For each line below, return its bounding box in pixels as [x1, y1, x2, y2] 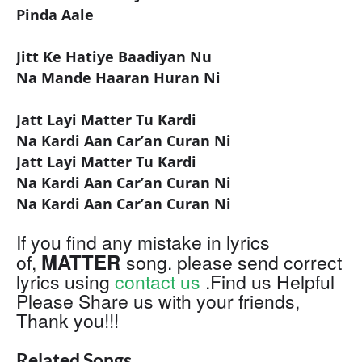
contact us [115, 267, 200, 295]
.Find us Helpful [200, 267, 335, 295]
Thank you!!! [16, 306, 119, 334]
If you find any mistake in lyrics [16, 228, 270, 255]
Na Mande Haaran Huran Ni [16, 67, 221, 87]
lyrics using [16, 267, 115, 295]
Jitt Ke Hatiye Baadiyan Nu [16, 46, 212, 66]
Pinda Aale [16, 4, 94, 24]
